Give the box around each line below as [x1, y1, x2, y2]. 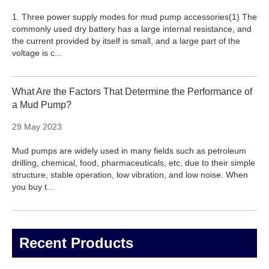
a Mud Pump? [12, 100, 71, 110]
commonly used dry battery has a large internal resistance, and [12, 24, 252, 34]
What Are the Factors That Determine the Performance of [12, 86, 252, 97]
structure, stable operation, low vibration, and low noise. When [12, 170, 248, 180]
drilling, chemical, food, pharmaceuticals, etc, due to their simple [12, 158, 255, 168]
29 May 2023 [12, 122, 62, 132]
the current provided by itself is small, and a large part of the [12, 36, 240, 46]
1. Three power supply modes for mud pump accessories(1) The [12, 12, 257, 22]
